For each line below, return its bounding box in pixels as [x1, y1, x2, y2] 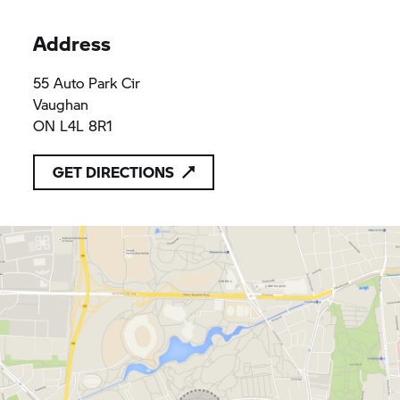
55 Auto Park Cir [33, 71, 141, 93]
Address [33, 28, 112, 57]
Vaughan [33, 93, 89, 114]
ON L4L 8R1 [33, 114, 113, 136]
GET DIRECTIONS [53, 161, 175, 182]
